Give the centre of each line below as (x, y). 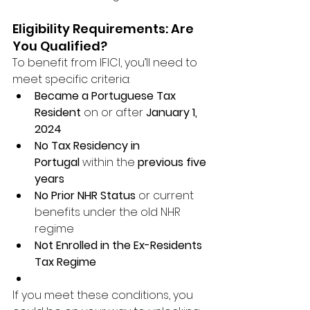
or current (166, 195)
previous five (173, 162)
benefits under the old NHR (109, 212)
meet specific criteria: (71, 79)
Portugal (57, 162)
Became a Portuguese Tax (107, 95)
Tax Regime (65, 262)
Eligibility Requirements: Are (104, 28)
